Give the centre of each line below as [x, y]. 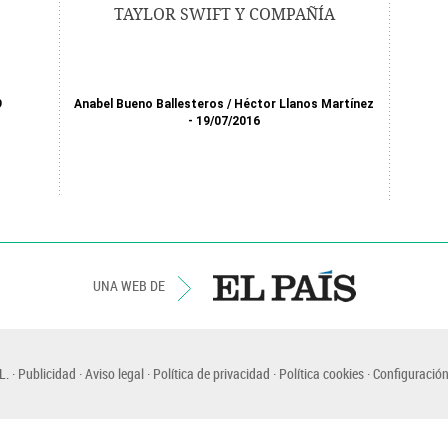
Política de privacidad [211, 373]
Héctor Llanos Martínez [304, 104]
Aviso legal [114, 373]
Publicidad [46, 373]
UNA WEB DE [130, 285]
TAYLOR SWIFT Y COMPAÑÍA [224, 14]
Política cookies [321, 373]
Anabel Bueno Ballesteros [149, 104]
